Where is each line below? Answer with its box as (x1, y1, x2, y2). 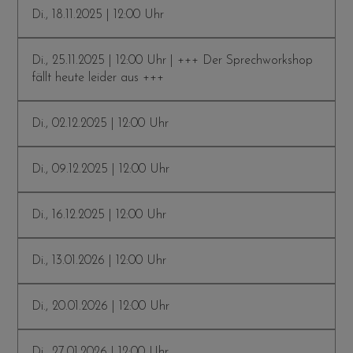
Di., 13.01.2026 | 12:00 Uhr (32, 254, 167, 267)
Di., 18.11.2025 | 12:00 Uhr (32, 8, 165, 21)
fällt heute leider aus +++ (32, 71, 165, 84)
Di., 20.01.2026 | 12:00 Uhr (32, 299, 170, 313)
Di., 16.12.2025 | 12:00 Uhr (32, 208, 167, 221)
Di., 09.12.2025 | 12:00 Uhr (32, 162, 170, 176)
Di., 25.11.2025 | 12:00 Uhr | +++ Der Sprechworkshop (32, 54, 314, 67)
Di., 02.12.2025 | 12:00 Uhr (32, 117, 169, 130)
